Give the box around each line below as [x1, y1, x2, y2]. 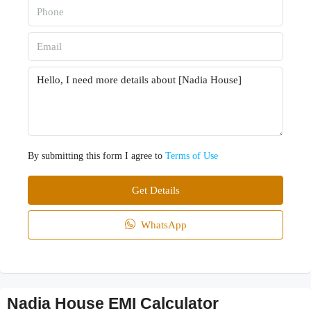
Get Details [131, 185, 180, 196]
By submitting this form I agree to [28, 151, 165, 162]
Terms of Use [165, 151, 218, 162]
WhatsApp [137, 219, 187, 231]
